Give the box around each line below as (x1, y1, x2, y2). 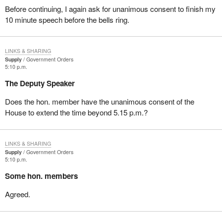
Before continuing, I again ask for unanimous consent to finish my (4, 3, 216, 14)
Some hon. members (4, 170, 78, 182)
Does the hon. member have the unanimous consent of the (4, 96, 194, 107)
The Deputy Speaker (4, 77, 75, 89)
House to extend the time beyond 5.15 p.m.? (4, 107, 148, 118)
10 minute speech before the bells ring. (4, 14, 129, 25)
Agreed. (4, 189, 30, 200)
